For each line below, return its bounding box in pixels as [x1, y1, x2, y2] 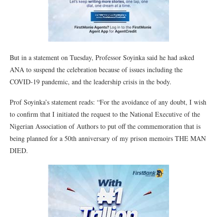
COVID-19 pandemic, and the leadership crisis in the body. [10, 77, 171, 86]
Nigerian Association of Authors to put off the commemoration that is [10, 122, 201, 131]
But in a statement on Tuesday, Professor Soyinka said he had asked [10, 53, 194, 62]
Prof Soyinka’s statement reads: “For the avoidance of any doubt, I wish [10, 97, 206, 107]
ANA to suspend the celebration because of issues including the [10, 65, 183, 74]
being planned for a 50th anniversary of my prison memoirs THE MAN [10, 134, 206, 143]
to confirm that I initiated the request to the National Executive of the [10, 109, 200, 119]
